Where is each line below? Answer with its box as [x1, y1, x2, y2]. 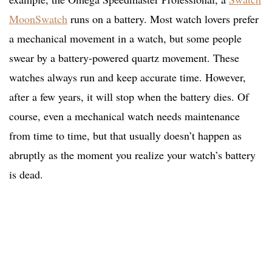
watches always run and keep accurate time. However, [9, 70, 246, 85]
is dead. [9, 167, 43, 182]
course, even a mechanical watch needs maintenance [9, 109, 240, 124]
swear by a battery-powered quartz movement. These [9, 50, 239, 66]
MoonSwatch [9, 12, 67, 27]
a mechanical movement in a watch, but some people [9, 31, 242, 46]
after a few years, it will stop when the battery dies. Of [9, 89, 249, 104]
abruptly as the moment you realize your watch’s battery [9, 148, 256, 163]
